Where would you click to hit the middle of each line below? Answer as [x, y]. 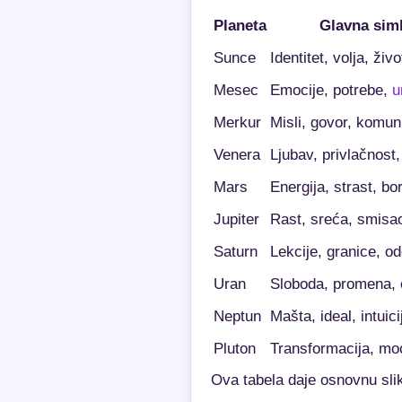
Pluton [235, 348]
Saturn [236, 251]
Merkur [237, 122]
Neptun [237, 316]
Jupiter [236, 219]
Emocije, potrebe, [331, 90]
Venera [237, 154]
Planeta [240, 25]
